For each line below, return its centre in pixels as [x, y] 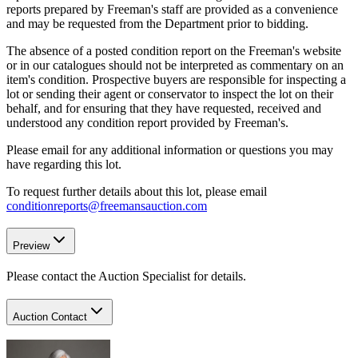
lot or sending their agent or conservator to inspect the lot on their [170, 93]
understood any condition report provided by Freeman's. [147, 122]
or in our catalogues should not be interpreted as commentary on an [175, 65]
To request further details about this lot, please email [137, 191]
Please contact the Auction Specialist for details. [126, 276]
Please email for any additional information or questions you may [170, 149]
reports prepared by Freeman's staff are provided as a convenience [172, 9]
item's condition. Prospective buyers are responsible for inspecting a [176, 79]
